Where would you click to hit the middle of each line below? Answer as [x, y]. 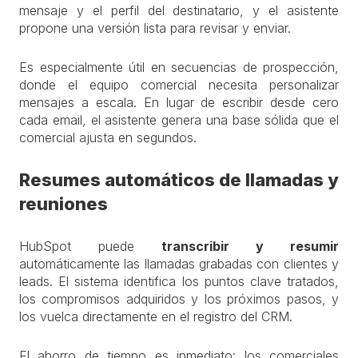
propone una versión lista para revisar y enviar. [155, 28]
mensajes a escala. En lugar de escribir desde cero [179, 102]
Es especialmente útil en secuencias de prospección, [179, 67]
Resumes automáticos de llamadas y [179, 180]
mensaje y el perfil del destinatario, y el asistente [179, 10]
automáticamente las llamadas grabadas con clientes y [179, 264]
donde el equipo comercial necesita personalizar [179, 85]
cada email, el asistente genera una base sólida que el [179, 120]
